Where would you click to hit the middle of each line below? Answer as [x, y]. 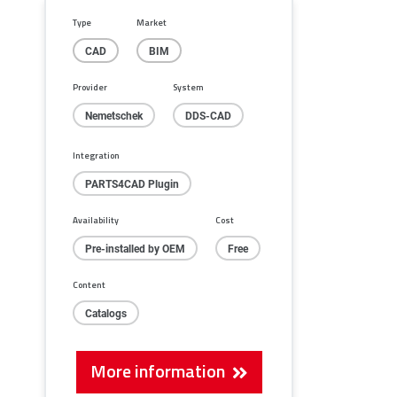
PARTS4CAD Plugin [132, 183]
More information [161, 370]
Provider [90, 86]
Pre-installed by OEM [135, 248]
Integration [96, 155]
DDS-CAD [208, 115]
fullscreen [304, 17]
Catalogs [106, 312]
